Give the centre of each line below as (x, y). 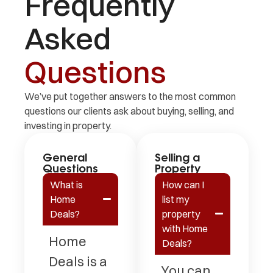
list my (175, 199)
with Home (185, 228)
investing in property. (68, 125)
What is (66, 184)
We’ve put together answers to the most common (130, 96)
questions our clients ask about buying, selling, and (129, 111)
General (65, 156)
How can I (183, 184)
